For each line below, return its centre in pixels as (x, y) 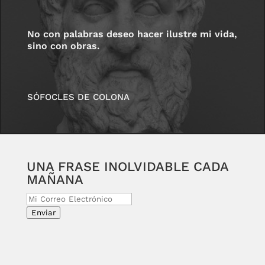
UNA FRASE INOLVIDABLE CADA (127, 167)
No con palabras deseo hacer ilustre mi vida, (132, 34)
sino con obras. (64, 46)
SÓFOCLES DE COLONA (79, 97)
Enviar (43, 213)
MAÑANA (55, 180)
